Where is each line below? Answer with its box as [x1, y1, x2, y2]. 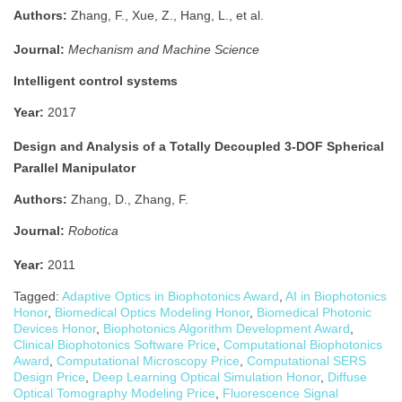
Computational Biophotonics [223, 336, 382, 352]
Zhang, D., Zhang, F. [67, 191, 188, 206]
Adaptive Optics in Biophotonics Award [62, 288, 279, 303]
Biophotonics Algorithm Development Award [103, 320, 350, 336]
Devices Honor [13, 320, 96, 336]
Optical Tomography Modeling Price [13, 385, 215, 400]
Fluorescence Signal [223, 385, 338, 400]
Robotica [68, 223, 118, 238]
